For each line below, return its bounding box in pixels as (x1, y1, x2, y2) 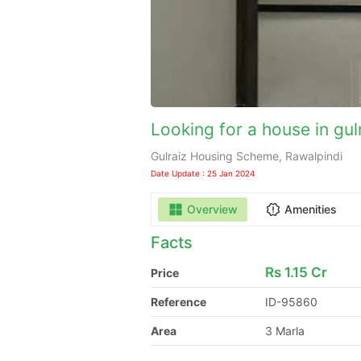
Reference (151, 295, 206, 309)
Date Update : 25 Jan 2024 (151, 168, 255, 178)
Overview (187, 202, 238, 216)
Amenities (284, 202, 337, 216)
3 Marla (265, 324, 305, 338)
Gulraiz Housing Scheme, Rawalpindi (151, 149, 342, 163)
